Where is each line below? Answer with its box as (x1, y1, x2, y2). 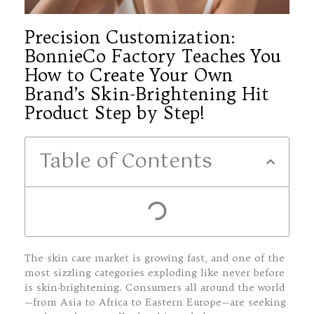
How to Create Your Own (25, 63, 233, 86)
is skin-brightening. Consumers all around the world (25, 280, 285, 294)
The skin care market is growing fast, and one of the (25, 251, 285, 264)
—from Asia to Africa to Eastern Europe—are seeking (25, 295, 286, 308)
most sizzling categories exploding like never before (25, 266, 285, 279)
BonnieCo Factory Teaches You (25, 44, 281, 67)
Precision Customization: (25, 25, 235, 48)
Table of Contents (39, 145, 212, 178)
